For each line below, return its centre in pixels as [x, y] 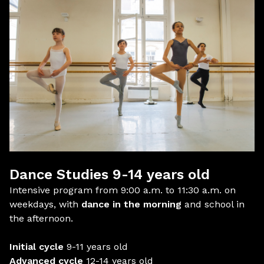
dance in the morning [131, 204]
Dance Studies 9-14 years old [110, 174]
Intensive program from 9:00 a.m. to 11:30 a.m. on [123, 190]
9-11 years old [96, 247]
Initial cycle [37, 247]
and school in [213, 204]
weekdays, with [45, 204]
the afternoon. [41, 218]
